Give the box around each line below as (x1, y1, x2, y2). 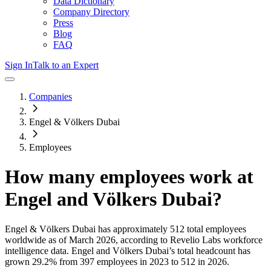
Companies (29, 91, 72, 102)
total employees (184, 223, 246, 234)
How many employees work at (5, 166, 253, 188)
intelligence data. (5, 245, 69, 256)
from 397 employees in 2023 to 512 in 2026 (57, 256, 227, 267)
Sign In (5, 60, 33, 70)
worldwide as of (5, 234, 67, 245)
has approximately (96, 223, 168, 234)
